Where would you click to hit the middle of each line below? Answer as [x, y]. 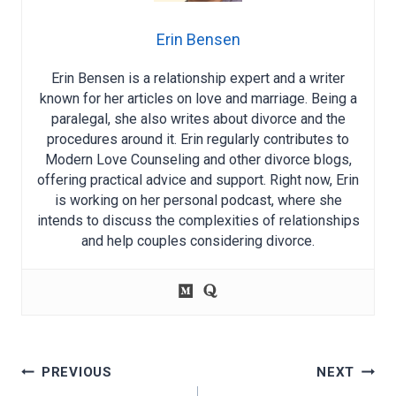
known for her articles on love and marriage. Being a [198, 99]
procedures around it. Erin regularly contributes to [198, 140]
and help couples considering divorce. [198, 241]
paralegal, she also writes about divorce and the [198, 119]
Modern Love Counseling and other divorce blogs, [198, 160]
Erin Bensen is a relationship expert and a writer [198, 79]
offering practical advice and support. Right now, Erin [198, 180]
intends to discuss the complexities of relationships [198, 221]
